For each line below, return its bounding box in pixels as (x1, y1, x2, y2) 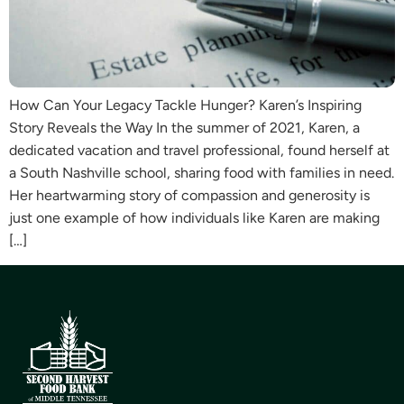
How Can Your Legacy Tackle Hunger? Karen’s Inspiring (9, 96, 362, 115)
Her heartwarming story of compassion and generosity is (9, 187, 370, 205)
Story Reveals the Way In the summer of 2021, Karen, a (9, 119, 360, 137)
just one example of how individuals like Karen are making (9, 209, 380, 227)
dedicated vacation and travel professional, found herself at (9, 142, 390, 160)
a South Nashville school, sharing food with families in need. (9, 164, 394, 182)
